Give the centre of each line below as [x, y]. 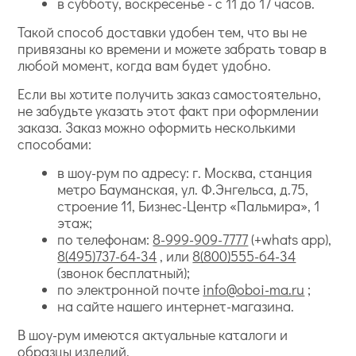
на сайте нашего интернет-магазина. [176, 306]
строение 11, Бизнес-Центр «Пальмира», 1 [189, 205]
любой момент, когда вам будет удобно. [145, 65]
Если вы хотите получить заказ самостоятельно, [170, 93]
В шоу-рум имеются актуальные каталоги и [153, 334]
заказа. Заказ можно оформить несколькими [157, 127]
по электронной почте [129, 289]
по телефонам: [104, 239]
